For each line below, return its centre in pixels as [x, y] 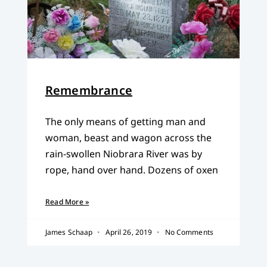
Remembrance [89, 90]
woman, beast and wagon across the [128, 137]
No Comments [188, 232]
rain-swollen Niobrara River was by [123, 153]
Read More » [67, 201]
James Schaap [70, 232]
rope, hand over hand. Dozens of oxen [131, 170]
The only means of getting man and [125, 121]
